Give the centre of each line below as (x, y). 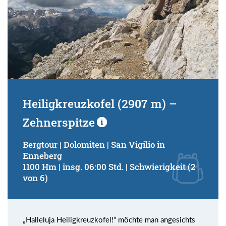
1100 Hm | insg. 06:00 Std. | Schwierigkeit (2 (109, 166)
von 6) (35, 178)
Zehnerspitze (59, 122)
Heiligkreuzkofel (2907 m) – (100, 103)
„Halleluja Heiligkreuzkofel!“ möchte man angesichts (109, 219)
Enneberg (42, 155)
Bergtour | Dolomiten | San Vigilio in (94, 144)
